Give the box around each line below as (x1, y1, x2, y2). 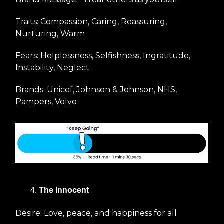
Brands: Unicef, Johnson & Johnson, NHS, (15, 85, 177, 95)
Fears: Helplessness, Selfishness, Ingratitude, (15, 51, 190, 61)
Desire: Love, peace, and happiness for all (15, 208, 177, 218)
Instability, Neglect (15, 63, 89, 73)
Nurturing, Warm (15, 29, 85, 39)
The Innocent (39, 185, 89, 194)
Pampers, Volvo (15, 97, 77, 107)
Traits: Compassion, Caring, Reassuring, (15, 17, 167, 27)
